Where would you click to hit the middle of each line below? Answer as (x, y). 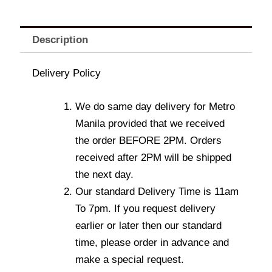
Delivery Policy (66, 73)
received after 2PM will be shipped (153, 158)
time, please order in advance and (152, 243)
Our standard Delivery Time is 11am (157, 192)
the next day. (104, 175)
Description (60, 39)
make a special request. (130, 260)
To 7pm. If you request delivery (145, 209)
